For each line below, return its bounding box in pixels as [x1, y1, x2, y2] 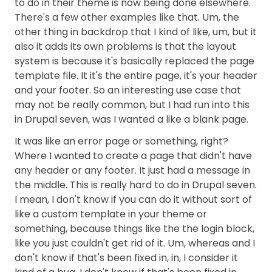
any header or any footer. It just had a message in [15, 163, 250, 177]
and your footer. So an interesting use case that [15, 83, 241, 97]
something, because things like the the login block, [15, 222, 254, 236]
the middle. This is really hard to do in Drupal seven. [15, 178, 257, 192]
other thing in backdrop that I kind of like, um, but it [15, 25, 257, 39]
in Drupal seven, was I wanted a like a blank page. [15, 112, 248, 126]
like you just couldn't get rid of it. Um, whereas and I [15, 236, 255, 250]
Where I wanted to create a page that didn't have [15, 149, 252, 163]
